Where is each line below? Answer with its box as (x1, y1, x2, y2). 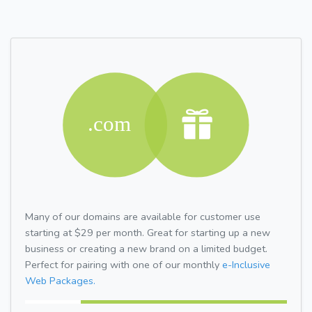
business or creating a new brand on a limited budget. (25, 241, 267, 256)
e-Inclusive (222, 257, 270, 272)
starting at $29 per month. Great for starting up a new (25, 225, 270, 240)
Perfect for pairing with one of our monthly (25, 257, 222, 272)
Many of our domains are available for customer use (25, 209, 260, 224)
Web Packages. (25, 273, 95, 288)
